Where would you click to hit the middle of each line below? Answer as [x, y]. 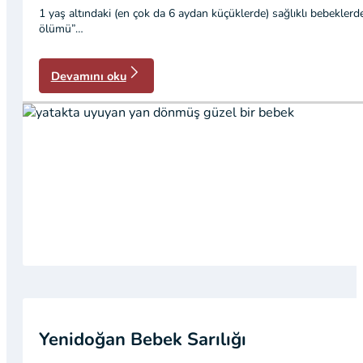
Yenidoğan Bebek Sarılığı [143, 339]
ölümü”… [61, 28]
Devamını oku [88, 76]
